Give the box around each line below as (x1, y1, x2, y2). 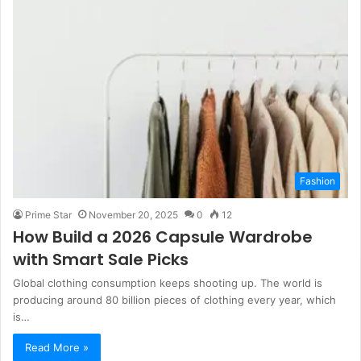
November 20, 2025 (89, 208, 178, 221)
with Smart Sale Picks (13, 247, 189, 271)
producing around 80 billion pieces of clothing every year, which (13, 293, 336, 306)
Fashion (300, 174, 335, 187)
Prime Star (25, 208, 72, 221)
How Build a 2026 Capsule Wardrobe (13, 225, 313, 248)
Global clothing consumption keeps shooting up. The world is (13, 276, 322, 289)
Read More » (25, 340, 89, 354)
